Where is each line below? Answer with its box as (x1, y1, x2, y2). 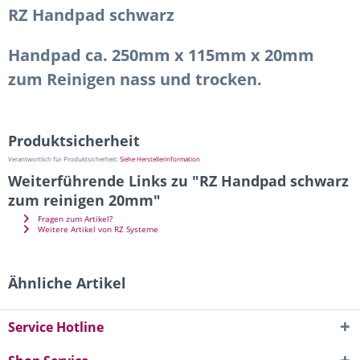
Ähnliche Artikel (8, 273, 126, 292)
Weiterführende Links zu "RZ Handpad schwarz (8, 171, 349, 190)
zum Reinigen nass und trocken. (8, 68, 262, 90)
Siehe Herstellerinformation (120, 154, 200, 163)
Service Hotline (8, 318, 104, 336)
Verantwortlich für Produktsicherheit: (8, 154, 120, 163)
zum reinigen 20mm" (8, 190, 161, 210)
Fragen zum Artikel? (35, 214, 112, 224)
